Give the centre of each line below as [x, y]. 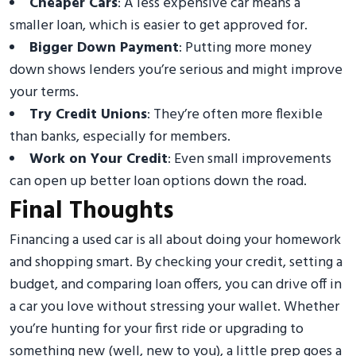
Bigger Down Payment [104, 48]
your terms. [44, 93]
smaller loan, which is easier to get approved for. [159, 26]
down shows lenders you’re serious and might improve [176, 71]
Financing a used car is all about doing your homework [175, 241]
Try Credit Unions [88, 115]
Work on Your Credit [99, 160]
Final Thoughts [91, 212]
